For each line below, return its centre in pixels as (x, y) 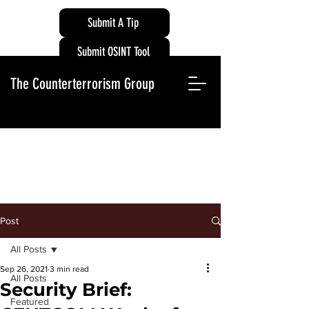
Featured (30, 301)
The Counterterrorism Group (82, 84)
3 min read (69, 269)
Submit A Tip (113, 22)
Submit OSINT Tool (113, 51)
